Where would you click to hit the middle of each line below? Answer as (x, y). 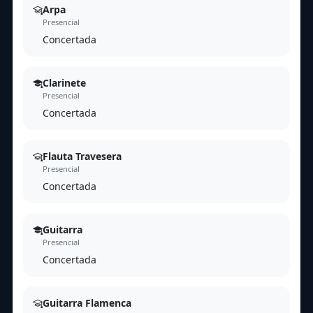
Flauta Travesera (82, 156)
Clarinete (64, 83)
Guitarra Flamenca (87, 303)
